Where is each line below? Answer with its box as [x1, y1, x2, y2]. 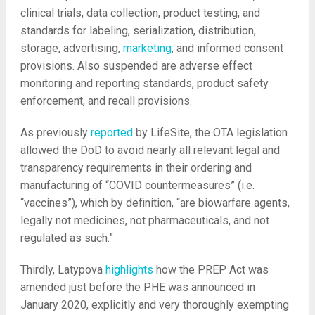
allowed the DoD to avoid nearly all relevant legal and [20, 143, 280, 157]
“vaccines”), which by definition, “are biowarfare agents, [20, 196, 290, 210]
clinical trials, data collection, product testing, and [20, 6, 260, 20]
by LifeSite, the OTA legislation [132, 126, 288, 139]
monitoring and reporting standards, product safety [20, 77, 269, 90]
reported [90, 126, 133, 139]
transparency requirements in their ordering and [20, 161, 252, 174]
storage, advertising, [20, 41, 123, 55]
